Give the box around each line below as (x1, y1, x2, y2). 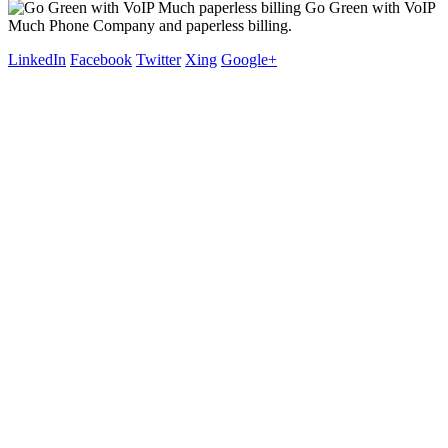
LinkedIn (8, 51, 66, 69)
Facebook (70, 51, 132, 69)
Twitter (136, 51, 181, 69)
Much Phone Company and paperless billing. (8, 17, 292, 35)
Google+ (221, 51, 277, 69)
